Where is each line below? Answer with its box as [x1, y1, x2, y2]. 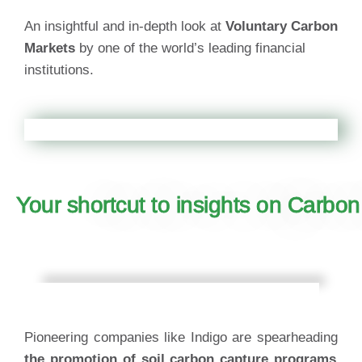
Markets [24, 40, 75, 56]
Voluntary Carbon [225, 18, 338, 34]
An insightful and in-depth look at [24, 18, 225, 34]
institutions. [24, 61, 98, 78]
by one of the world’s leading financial [75, 40, 305, 56]
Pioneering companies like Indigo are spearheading [24, 330, 338, 346]
